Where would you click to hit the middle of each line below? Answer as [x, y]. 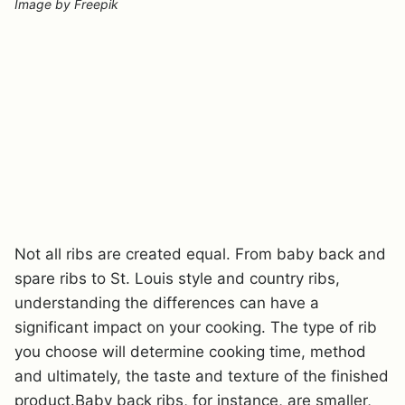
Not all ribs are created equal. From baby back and [200, 254]
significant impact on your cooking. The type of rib [196, 327]
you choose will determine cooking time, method [190, 352]
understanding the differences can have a [167, 303]
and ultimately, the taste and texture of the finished [202, 376]
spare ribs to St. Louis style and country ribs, [177, 278]
